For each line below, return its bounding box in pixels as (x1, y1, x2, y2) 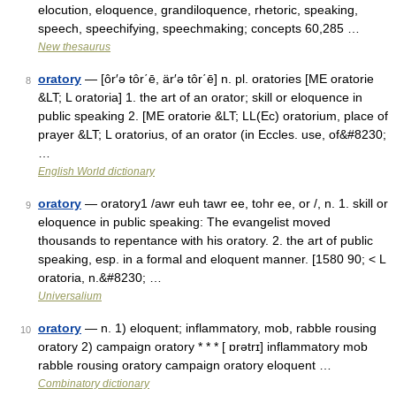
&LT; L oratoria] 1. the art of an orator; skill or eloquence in (38, 90, 362, 104)
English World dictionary (38, 165, 155, 178)
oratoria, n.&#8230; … (38, 270, 162, 285)
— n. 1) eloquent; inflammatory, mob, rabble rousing (81, 321, 377, 335)
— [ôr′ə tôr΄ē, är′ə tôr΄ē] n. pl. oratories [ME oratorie (81, 72, 374, 86)
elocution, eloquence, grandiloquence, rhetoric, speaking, (38, 3, 358, 17)
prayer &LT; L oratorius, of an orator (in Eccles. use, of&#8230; (38, 127, 386, 141)
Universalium (38, 290, 102, 302)
